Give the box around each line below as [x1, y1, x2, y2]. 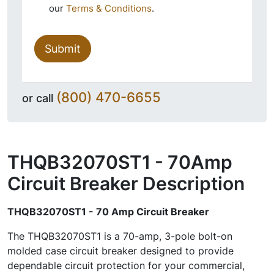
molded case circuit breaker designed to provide [7, 245, 234, 257]
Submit [45, 42, 81, 55]
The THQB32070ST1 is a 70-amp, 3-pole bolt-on [7, 230, 232, 242]
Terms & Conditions [66, 2, 152, 14]
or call [22, 92, 56, 105]
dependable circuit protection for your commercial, [7, 259, 245, 272]
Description [138, 172, 245, 194]
